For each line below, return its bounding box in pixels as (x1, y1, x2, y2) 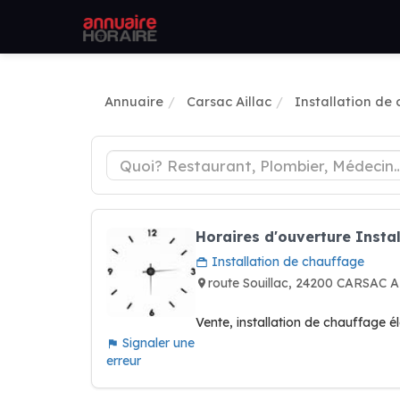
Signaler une (119, 335, 195, 351)
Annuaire (104, 93, 163, 110)
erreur (106, 353, 141, 369)
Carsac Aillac (187, 93, 271, 110)
